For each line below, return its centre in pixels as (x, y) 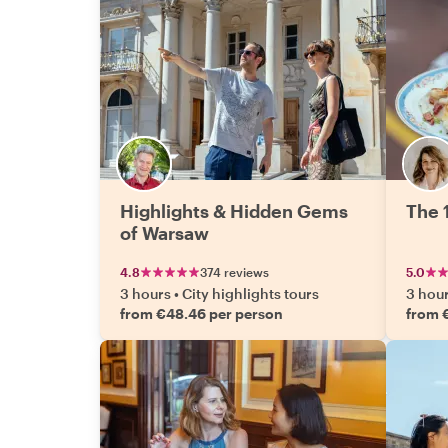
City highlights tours (250, 293)
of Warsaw (164, 233)
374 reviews (234, 272)
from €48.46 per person (201, 313)
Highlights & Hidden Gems (234, 211)
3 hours (145, 293)
